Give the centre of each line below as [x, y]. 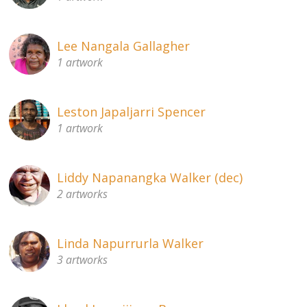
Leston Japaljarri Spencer [132, 111]
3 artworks [83, 259]
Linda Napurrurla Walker [131, 243]
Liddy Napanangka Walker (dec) [150, 177]
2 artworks [83, 194]
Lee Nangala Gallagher [124, 46]
